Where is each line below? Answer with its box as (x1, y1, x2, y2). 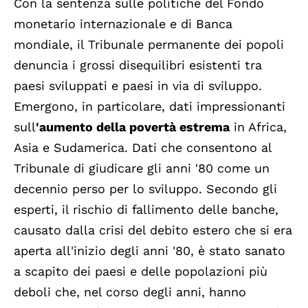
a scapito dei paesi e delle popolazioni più (14, 264, 267, 279)
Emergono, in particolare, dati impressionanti (14, 99, 285, 114)
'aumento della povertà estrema (36, 120, 230, 135)
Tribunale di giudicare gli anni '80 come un (14, 161, 269, 176)
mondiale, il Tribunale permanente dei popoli (14, 37, 284, 52)
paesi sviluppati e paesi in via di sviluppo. (14, 78, 262, 93)
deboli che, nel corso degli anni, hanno (14, 285, 246, 300)
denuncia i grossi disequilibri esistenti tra (14, 58, 262, 73)
